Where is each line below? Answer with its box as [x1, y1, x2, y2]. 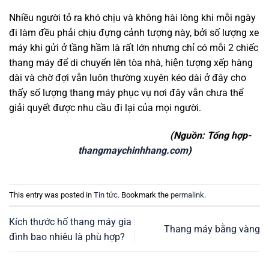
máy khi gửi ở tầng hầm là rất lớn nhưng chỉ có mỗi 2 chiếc [9, 41, 258, 53]
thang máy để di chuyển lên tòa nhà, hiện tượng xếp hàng [9, 56, 253, 68]
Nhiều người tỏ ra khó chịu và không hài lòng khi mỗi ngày [9, 11, 256, 23]
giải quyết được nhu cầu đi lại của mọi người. [9, 101, 201, 113]
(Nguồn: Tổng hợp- [167, 129, 251, 141]
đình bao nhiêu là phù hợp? [9, 231, 125, 243]
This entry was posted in [9, 190, 94, 199]
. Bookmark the [118, 190, 171, 199]
